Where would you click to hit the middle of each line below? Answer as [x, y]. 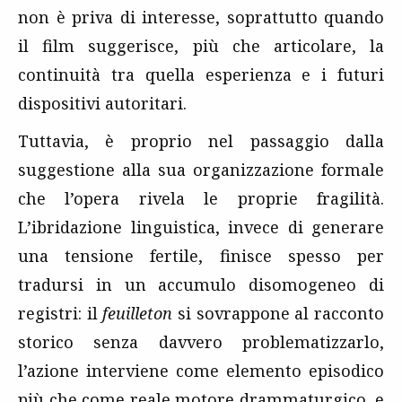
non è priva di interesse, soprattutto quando [201, 17]
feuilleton [138, 314]
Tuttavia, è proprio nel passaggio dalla [201, 141]
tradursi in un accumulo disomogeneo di [201, 285]
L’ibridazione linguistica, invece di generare [201, 227]
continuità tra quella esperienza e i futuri [201, 75]
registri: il [61, 314]
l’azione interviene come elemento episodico [201, 371]
